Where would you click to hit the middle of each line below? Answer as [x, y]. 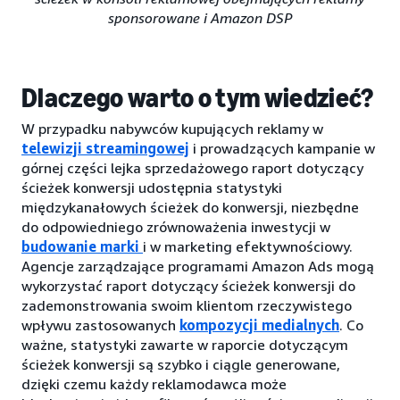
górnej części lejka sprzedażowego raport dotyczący [192, 167]
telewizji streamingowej [105, 148]
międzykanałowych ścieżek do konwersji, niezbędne [190, 207]
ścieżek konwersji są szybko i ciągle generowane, [181, 364]
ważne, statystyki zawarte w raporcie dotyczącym [185, 344]
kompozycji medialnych [259, 325]
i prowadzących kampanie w [282, 148]
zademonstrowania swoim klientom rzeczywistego [187, 305]
